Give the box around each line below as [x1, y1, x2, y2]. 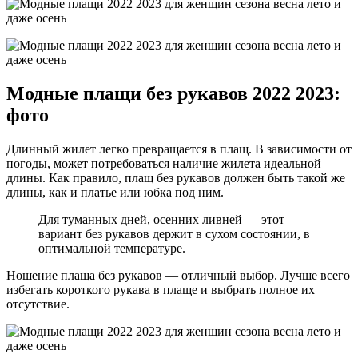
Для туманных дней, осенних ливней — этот [38, 213, 284, 227]
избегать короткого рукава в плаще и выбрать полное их [6, 283, 315, 297]
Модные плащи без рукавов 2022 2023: [6, 83, 340, 105]
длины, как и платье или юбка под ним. [6, 185, 224, 200]
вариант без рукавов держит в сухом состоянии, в [38, 227, 310, 241]
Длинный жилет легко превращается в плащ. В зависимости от [6, 142, 352, 157]
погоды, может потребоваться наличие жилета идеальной [6, 157, 321, 171]
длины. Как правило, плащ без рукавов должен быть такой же [6, 171, 345, 185]
